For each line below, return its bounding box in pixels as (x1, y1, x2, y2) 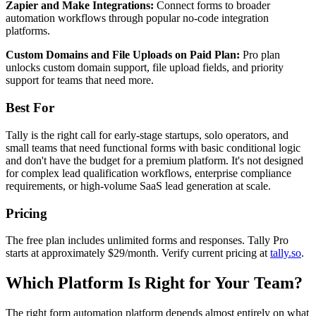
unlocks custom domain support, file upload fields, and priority (6, 61, 284, 74)
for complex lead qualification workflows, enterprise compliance (6, 166, 291, 179)
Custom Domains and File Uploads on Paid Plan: (6, 49, 240, 61)
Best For (6, 100, 54, 116)
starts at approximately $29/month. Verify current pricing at (6, 247, 270, 260)
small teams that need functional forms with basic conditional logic (6, 141, 300, 154)
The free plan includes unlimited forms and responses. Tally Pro (6, 234, 288, 247)
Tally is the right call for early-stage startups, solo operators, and (6, 128, 288, 141)
